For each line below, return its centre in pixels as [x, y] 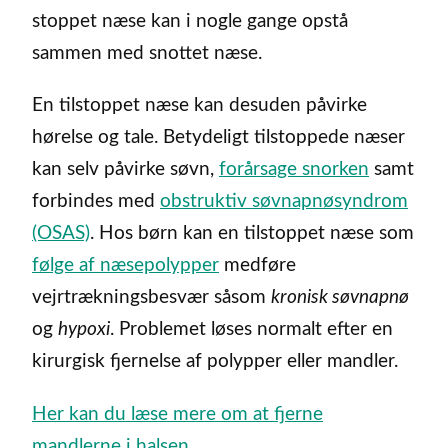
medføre [257, 266]
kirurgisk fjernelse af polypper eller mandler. [215, 362]
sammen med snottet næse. [147, 53]
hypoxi [84, 330]
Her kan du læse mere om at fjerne [177, 415]
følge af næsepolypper [125, 266]
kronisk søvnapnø [340, 298]
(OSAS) [61, 234]
